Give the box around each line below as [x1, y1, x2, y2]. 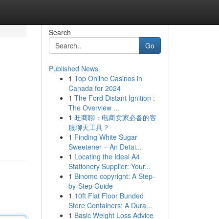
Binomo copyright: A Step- [74, 171, 155, 181]
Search [48, 27, 71, 37]
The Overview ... [68, 103, 119, 112]
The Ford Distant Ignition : [74, 93, 155, 103]
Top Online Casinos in [74, 73, 142, 83]
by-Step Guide [68, 181, 113, 191]
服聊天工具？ [68, 122, 109, 132]
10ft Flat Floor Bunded [74, 191, 144, 200]
